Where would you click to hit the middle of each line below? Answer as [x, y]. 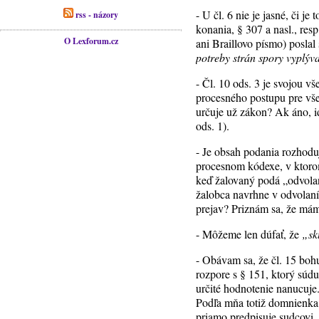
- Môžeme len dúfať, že [249, 234]
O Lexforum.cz [91, 41]
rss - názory [96, 15]
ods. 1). [213, 126]
